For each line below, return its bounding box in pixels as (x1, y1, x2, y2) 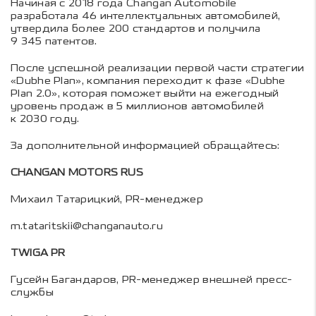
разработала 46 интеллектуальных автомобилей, (11, 10, 281, 23)
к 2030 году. (11, 113, 80, 126)
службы (11, 286, 54, 299)
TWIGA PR (11, 247, 66, 260)
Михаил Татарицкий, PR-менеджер (11, 193, 203, 206)
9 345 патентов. (11, 35, 97, 48)
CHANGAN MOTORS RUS (11, 166, 143, 179)
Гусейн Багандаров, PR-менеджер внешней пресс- (11, 274, 293, 286)
